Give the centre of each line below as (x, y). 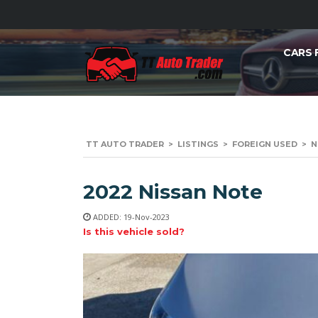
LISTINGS (198, 144)
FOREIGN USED (265, 144)
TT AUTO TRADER (125, 144)
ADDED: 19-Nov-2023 (130, 217)
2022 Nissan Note (173, 192)
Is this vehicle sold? (134, 232)
